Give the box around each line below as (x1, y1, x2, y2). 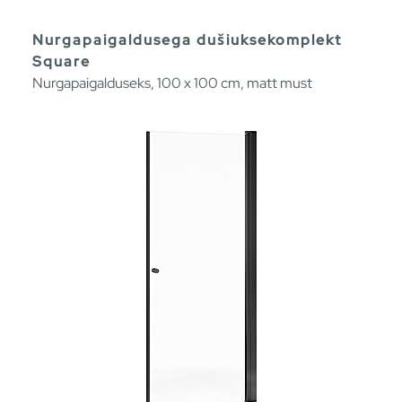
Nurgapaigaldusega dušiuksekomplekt (32, 30, 342, 49)
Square (32, 51, 91, 71)
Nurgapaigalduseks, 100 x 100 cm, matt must (32, 73, 312, 92)
